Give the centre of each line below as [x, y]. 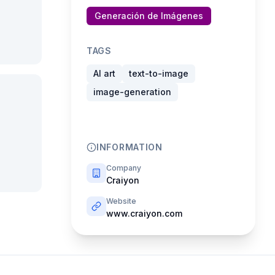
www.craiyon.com [144, 213]
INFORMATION [130, 147]
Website [121, 201]
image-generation [132, 92]
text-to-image [159, 73]
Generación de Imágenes [149, 16]
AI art [104, 73]
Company [124, 168]
